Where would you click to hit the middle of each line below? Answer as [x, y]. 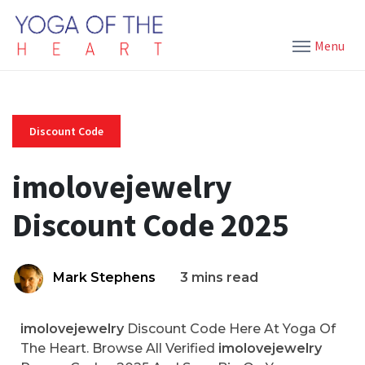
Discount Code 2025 [151, 225]
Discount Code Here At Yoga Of [230, 329]
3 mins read [219, 277]
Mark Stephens [104, 277]
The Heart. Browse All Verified [119, 348]
